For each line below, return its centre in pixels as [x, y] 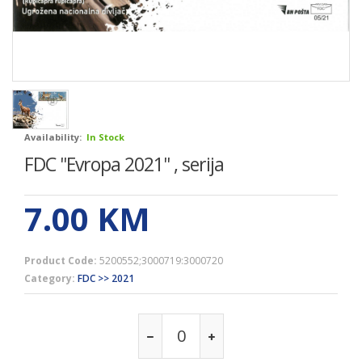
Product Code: [61, 260]
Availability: [53, 137]
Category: [50, 278]
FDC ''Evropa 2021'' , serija [124, 164]
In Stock [105, 137]
